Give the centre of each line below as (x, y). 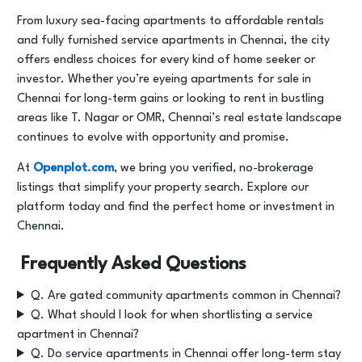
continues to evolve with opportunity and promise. (153, 138)
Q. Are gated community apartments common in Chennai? (185, 296)
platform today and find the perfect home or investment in (176, 207)
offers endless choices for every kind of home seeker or (166, 60)
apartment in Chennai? (78, 335)
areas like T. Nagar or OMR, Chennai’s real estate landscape (179, 118)
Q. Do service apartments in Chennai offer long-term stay (185, 354)
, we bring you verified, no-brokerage (214, 168)
